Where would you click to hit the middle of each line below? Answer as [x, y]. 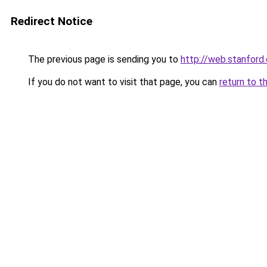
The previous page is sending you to [103, 59]
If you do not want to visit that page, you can [122, 82]
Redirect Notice [52, 21]
